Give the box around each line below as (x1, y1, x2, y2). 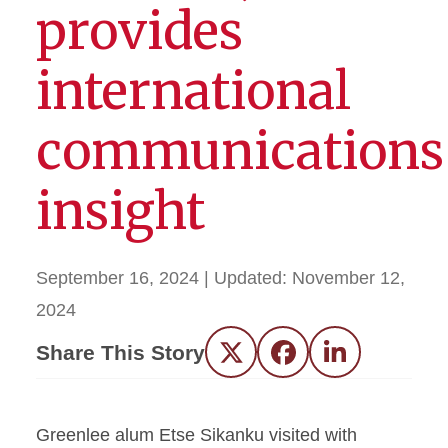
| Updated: (204, 268, 292, 288)
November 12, (292, 268, 405, 288)
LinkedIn (334, 349, 403, 370)
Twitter (230, 349, 284, 370)
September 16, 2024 (36, 268, 199, 288)
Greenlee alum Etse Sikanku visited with (36, 425, 357, 445)
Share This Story (36, 340, 205, 364)
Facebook (282, 349, 362, 370)
